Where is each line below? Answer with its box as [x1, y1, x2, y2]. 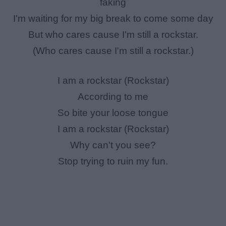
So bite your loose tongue [58, 107, 168, 118]
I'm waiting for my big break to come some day [13, 13, 213, 24]
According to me [78, 91, 148, 102]
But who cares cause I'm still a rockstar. [28, 29, 198, 40]
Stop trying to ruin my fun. [58, 155, 168, 166]
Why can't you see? [70, 139, 156, 150]
